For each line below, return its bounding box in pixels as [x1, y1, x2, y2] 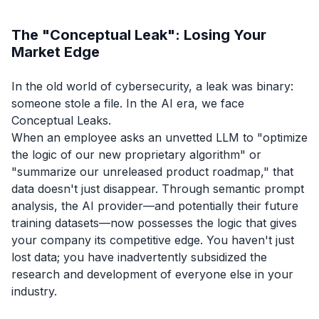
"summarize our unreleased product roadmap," [11, 164, 269, 179]
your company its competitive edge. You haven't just [11, 232, 294, 247]
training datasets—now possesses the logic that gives [11, 215, 297, 230]
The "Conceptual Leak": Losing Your [11, 26, 266, 43]
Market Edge [11, 43, 100, 61]
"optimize [257, 130, 308, 145]
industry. [11, 283, 57, 298]
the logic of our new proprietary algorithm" [11, 147, 246, 162]
